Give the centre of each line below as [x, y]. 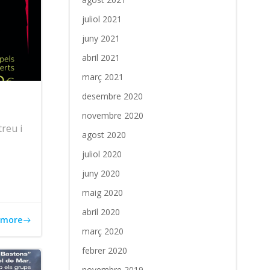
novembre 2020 [112, 115]
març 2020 [102, 231]
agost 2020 [104, 135]
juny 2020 [101, 173]
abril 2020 [101, 212]
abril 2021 [101, 58]
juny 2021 [101, 38]
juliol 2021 [102, 19]
